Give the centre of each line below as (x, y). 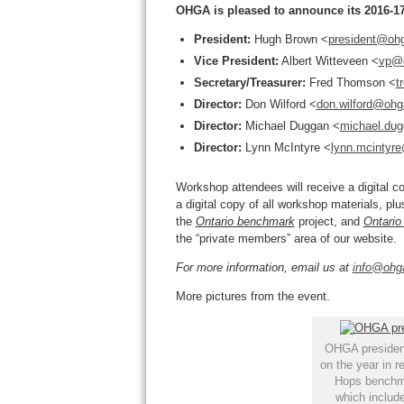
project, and (329, 221)
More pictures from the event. (252, 296)
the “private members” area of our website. (286, 239)
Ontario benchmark (245, 221)
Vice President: (236, 61)
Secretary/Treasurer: (249, 83)
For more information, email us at (264, 267)
